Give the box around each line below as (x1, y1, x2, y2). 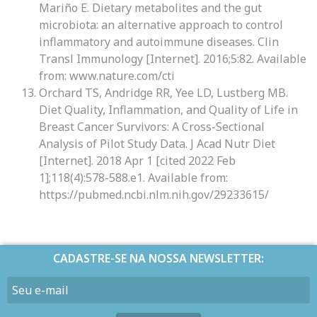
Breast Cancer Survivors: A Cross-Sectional (39, 119, 265, 134)
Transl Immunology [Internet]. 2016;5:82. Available (39, 51, 306, 67)
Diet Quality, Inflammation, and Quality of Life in (39, 102, 298, 117)
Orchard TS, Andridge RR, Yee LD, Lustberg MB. (39, 85, 288, 100)
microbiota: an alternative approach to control (39, 17, 283, 33)
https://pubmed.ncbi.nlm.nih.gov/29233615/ (39, 187, 269, 202)
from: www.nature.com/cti (39, 68, 175, 83)
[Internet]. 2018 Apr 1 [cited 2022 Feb (39, 153, 236, 168)
